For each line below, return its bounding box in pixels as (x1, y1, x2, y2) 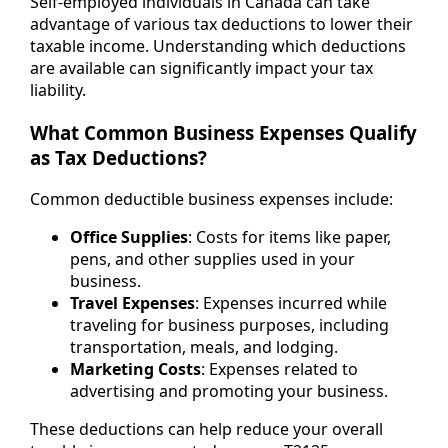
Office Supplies (70, 226, 188, 249)
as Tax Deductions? (30, 144, 207, 170)
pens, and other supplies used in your (70, 248, 355, 271)
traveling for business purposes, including (70, 314, 389, 337)
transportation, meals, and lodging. (70, 336, 338, 359)
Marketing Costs (70, 358, 201, 381)
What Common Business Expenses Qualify (30, 119, 417, 145)
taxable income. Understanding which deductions (30, 35, 406, 57)
